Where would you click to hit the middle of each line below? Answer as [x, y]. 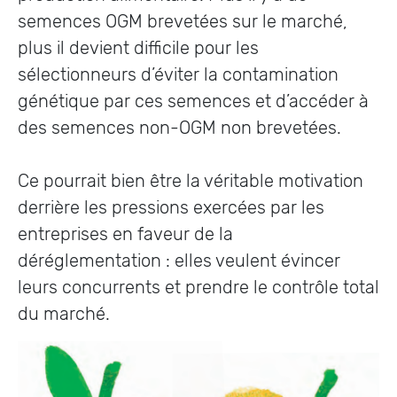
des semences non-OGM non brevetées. [179, 128]
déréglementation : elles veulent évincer [179, 261]
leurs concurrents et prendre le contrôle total [198, 287]
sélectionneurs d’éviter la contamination [178, 74]
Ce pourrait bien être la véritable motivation [191, 181]
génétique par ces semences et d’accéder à [193, 101]
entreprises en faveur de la [125, 234]
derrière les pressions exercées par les [171, 207]
